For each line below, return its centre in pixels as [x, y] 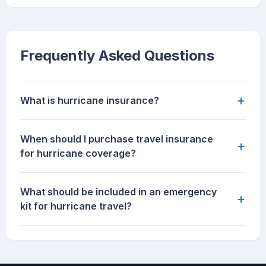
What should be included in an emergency [118, 192]
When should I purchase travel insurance [117, 139]
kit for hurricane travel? [76, 206]
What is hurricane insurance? [90, 101]
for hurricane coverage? [78, 153]
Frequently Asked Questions [117, 56]
